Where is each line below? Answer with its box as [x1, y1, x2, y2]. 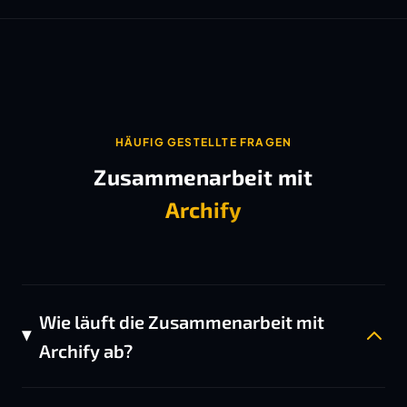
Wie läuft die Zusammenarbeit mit [38, 311, 324, 333]
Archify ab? [38, 340, 133, 362]
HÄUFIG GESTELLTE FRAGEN [114, 135, 293, 149]
